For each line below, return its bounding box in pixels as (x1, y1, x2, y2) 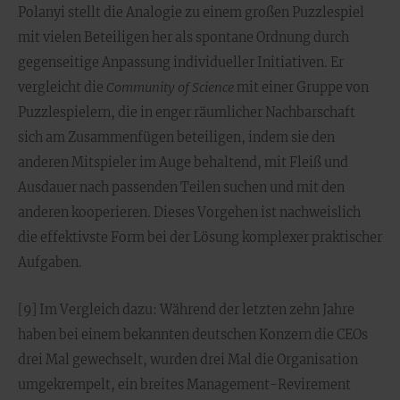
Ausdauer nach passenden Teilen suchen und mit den (18, 179, 345, 196)
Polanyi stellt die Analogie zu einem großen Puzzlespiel (18, 4, 364, 21)
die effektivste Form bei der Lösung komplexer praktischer (18, 229, 382, 246)
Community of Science (106, 79, 234, 96)
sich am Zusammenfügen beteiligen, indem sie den (18, 129, 335, 146)
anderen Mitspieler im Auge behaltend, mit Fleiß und (18, 154, 348, 171)
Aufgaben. (18, 254, 82, 271)
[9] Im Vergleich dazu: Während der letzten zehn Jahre (18, 302, 354, 318)
